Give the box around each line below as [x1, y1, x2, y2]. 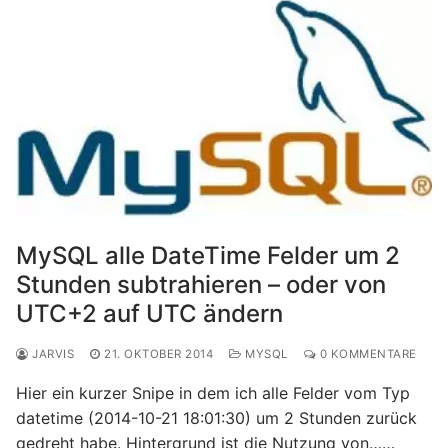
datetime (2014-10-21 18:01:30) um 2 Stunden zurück [16, 407, 417, 428]
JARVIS [28, 346, 74, 361]
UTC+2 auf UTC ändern [16, 298, 283, 328]
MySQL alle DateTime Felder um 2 [16, 240, 400, 270]
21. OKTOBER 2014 [104, 346, 213, 361]
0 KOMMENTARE [316, 346, 417, 361]
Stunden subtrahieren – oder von [16, 269, 386, 299]
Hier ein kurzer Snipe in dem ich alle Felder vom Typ [16, 382, 410, 403]
